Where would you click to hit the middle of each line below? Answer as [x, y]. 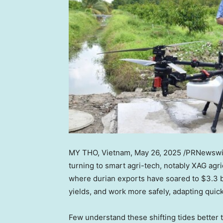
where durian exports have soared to [135, 179]
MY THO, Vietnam [100, 153]
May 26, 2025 [158, 153]
